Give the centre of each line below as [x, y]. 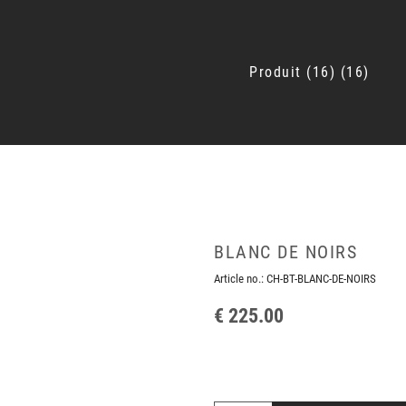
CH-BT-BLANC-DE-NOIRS [321, 279]
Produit [275, 72]
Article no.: [240, 279]
